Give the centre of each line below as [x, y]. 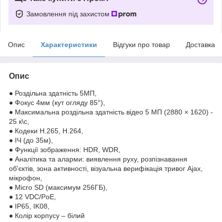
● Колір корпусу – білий [47, 215]
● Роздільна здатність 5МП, [53, 93]
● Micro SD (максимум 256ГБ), [58, 187]
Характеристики [69, 44]
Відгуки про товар [141, 44]
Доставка [200, 44]
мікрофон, [26, 178]
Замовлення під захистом [69, 14]
